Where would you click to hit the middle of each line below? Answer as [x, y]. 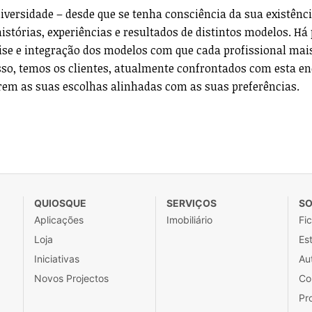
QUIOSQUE [60, 203]
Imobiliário [189, 220]
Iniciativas [57, 259]
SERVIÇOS [192, 203]
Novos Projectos [71, 278]
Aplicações [59, 220]
